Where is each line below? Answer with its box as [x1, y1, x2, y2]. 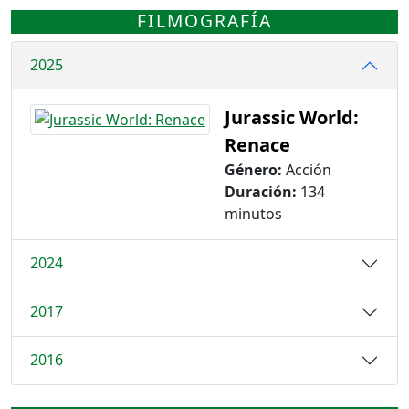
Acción [282, 159, 331, 180]
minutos [225, 203, 282, 224]
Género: [225, 159, 282, 180]
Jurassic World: [225, 104, 359, 130]
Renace [225, 131, 290, 157]
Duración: [225, 181, 297, 202]
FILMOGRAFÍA [137, 8, 272, 34]
